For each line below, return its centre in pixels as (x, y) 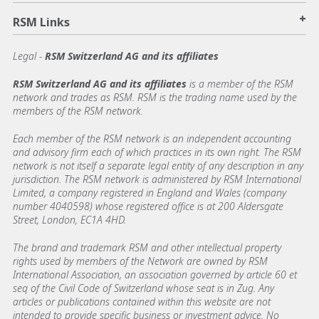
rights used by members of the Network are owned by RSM (140, 261)
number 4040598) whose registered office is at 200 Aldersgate (148, 206)
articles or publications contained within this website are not (142, 302)
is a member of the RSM (240, 84)
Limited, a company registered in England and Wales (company (150, 193)
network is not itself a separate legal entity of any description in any (158, 166)
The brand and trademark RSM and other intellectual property (147, 248)
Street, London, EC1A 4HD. (69, 220)
